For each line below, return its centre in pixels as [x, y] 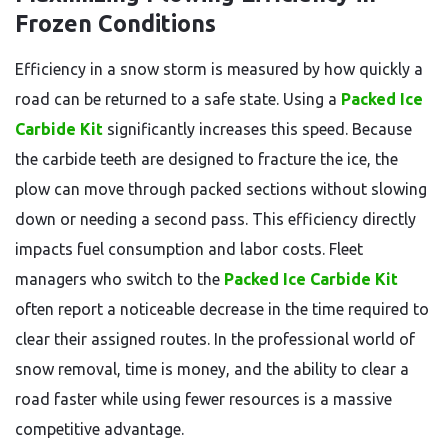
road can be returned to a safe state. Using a [176, 99]
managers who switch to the [117, 279]
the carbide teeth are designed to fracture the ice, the [206, 159]
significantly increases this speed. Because [257, 129]
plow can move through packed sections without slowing [221, 189]
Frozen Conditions [115, 23]
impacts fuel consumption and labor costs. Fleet [189, 249]
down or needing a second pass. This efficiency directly [215, 219]
